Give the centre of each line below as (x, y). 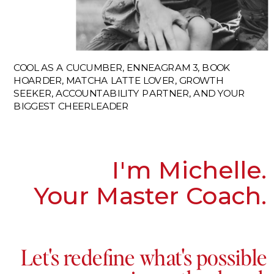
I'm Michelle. (189, 170)
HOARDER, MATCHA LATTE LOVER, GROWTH (119, 80)
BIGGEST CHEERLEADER (71, 106)
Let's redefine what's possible (144, 257)
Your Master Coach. (150, 196)
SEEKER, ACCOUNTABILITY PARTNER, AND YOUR (129, 93)
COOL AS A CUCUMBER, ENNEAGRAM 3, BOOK (122, 68)
